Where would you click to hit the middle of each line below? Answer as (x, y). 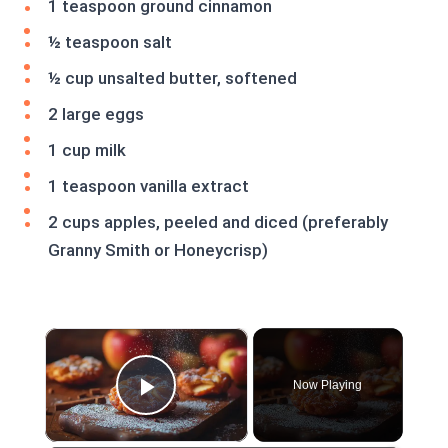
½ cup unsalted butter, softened (172, 78)
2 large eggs (96, 114)
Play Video (218, 414)
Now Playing (328, 385)
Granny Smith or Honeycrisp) (158, 250)
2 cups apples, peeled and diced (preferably (218, 222)
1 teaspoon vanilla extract (148, 186)
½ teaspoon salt (110, 42)
